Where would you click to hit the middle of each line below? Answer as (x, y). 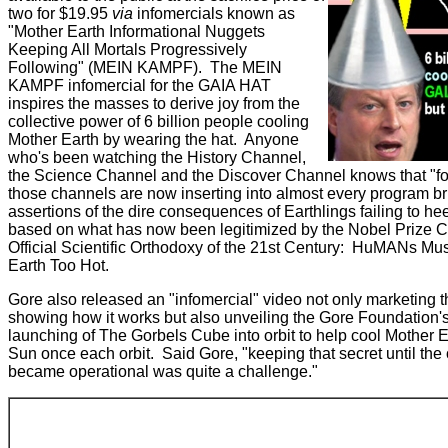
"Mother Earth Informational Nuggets (136, 31)
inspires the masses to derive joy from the (154, 103)
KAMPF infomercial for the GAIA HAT (139, 85)
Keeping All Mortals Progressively (127, 49)
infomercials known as (214, 13)
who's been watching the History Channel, (157, 157)
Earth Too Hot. (58, 265)
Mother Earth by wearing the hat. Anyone (153, 139)
